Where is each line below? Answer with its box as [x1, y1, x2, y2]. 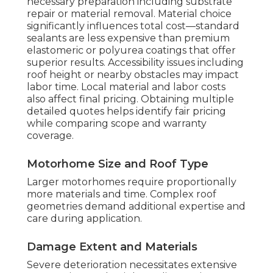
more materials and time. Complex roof [27, 188, 216, 200]
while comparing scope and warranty [27, 118, 207, 130]
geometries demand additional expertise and [27, 200, 246, 213]
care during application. [27, 213, 142, 225]
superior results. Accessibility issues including [27, 57, 244, 69]
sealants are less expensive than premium [27, 32, 230, 44]
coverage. [27, 130, 74, 142]
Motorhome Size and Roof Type [27, 157, 208, 171]
